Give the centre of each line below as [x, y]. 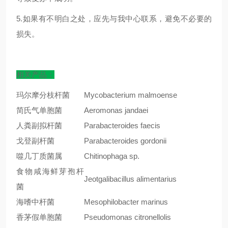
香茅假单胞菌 [39, 217]
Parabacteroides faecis [122, 125]
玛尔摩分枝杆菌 [43, 95]
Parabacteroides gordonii [125, 141]
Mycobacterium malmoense [131, 95]
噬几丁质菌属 [39, 156]
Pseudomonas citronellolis [127, 217]
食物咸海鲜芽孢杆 [50, 171]
